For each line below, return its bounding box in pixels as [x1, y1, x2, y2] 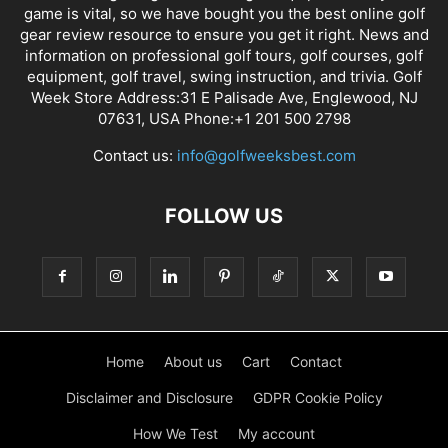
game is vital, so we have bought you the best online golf [23, 3, 425, 23]
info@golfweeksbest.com [176, 145, 356, 165]
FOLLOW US [165, 203, 283, 228]
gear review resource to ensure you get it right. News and [19, 24, 429, 44]
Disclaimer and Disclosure [65, 388, 233, 406]
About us [164, 352, 222, 370]
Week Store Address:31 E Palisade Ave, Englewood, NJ [30, 87, 418, 107]
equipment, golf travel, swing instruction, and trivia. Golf [26, 66, 422, 86]
